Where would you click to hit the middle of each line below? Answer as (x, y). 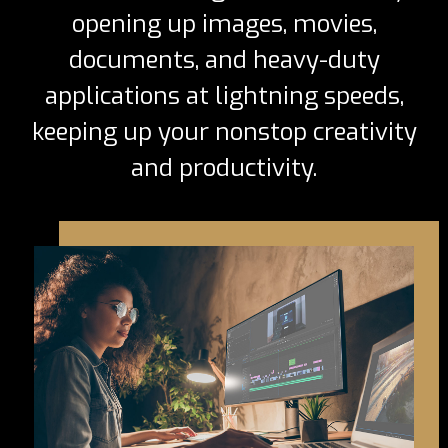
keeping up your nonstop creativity (224, 132)
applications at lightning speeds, (224, 96)
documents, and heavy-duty (224, 60)
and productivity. (224, 168)
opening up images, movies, (224, 24)
